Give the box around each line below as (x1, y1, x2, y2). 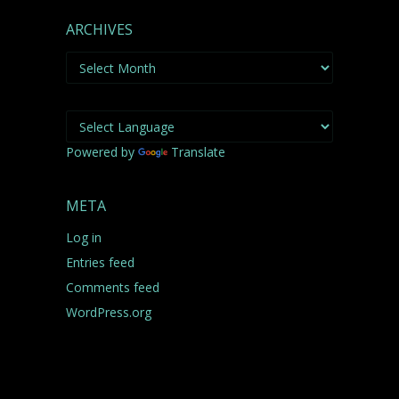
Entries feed (66, 254, 134, 271)
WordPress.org (66, 304, 151, 321)
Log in (66, 229, 102, 246)
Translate (171, 143, 225, 160)
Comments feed (66, 279, 159, 296)
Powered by (66, 143, 138, 160)
